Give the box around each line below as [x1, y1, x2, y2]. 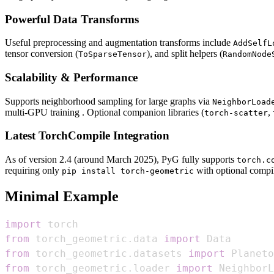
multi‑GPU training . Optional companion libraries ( [5, 106, 204, 117]
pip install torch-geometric [62, 166, 194, 176]
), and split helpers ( [147, 48, 223, 59]
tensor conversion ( [5, 48, 78, 59]
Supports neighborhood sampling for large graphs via [5, 95, 212, 106]
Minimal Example [5, 188, 119, 205]
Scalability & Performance [5, 70, 138, 84]
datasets [133, 247, 188, 259]
